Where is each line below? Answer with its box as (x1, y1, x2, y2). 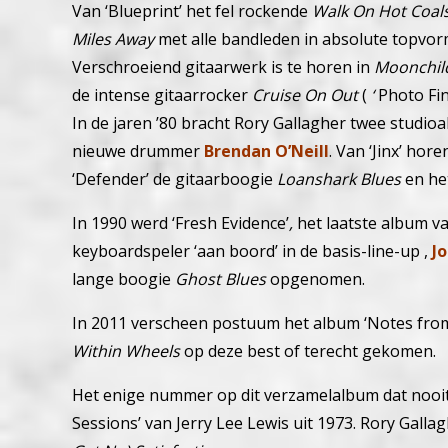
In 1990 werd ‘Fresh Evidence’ (72, 211, 289, 234)
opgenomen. (266, 267, 365, 290)
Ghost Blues (175, 267, 266, 290)
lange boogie (72, 267, 175, 290)
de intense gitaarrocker (72, 83, 252, 106)
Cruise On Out (252, 83, 362, 106)
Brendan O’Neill (204, 139, 329, 162)
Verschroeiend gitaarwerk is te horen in (72, 55, 374, 78)
